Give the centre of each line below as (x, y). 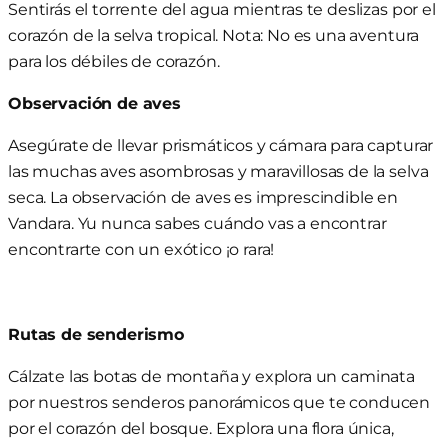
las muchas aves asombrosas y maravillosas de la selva (218, 171)
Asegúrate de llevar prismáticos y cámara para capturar (221, 145)
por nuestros (60, 402)
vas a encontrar (327, 223)
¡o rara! (250, 249)
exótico (193, 249)
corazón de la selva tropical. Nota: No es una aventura (214, 34)
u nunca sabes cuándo (177, 223)
